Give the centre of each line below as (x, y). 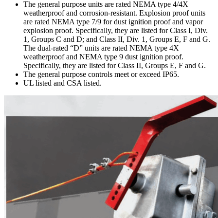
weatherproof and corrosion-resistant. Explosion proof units (114, 13)
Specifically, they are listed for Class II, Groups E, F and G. (115, 66)
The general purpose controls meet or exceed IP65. (101, 74)
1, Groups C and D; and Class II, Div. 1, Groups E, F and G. (117, 39)
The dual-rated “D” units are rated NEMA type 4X (101, 48)
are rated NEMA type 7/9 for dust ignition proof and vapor (113, 22)
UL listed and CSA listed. (63, 83)
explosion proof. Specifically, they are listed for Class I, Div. (116, 31)
